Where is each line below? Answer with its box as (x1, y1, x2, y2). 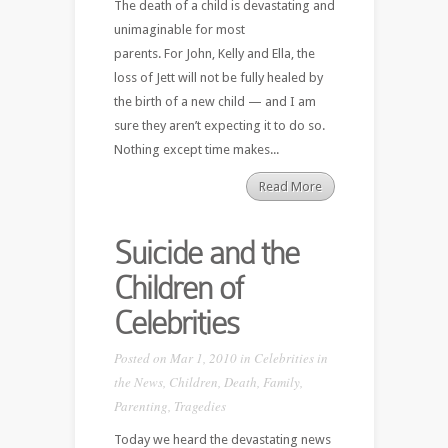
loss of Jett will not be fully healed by (113, 69, 323, 85)
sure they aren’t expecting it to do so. (113, 117, 325, 133)
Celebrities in (253, 348, 328, 367)
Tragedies (173, 396, 226, 415)
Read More (258, 178, 322, 194)
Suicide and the (113, 234, 299, 271)
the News (113, 372, 163, 391)
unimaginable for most (113, 21, 245, 37)
